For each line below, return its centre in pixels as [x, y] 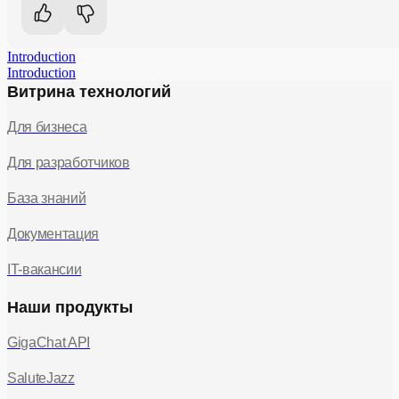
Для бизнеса [47, 126]
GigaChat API [49, 342]
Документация [53, 233]
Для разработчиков [69, 162]
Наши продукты [70, 307]
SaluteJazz [41, 378]
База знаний [47, 198]
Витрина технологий [89, 91]
